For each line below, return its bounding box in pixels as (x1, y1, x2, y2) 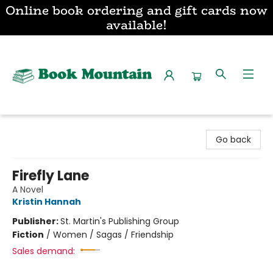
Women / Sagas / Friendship (53, 229, 174, 241)
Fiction (12, 229, 44, 241)
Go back (216, 133, 251, 146)
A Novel (12, 183, 43, 196)
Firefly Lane (12, 166, 89, 185)
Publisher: (12, 215, 60, 227)
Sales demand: (12, 245, 75, 257)
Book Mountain (9, 120, 72, 132)
